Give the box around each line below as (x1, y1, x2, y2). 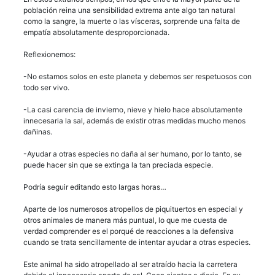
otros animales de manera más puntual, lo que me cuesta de (23, 215, 227, 225)
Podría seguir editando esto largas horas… (23, 182, 166, 192)
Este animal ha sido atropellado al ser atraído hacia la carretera (23, 259, 238, 269)
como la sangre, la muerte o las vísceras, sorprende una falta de (23, 16, 240, 26)
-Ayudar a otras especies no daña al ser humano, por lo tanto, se (23, 149, 242, 158)
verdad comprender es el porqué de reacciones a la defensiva (23, 226, 234, 236)
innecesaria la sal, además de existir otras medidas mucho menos (23, 115, 246, 125)
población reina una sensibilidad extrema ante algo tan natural (23, 5, 235, 15)
